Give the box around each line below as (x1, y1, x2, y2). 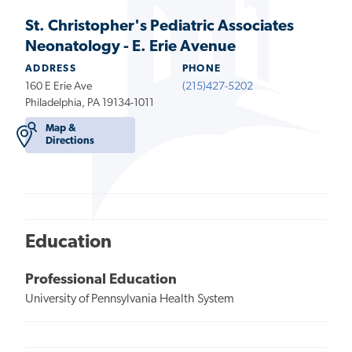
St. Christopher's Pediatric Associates (25, 18, 294, 35)
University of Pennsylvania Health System (25, 292, 234, 306)
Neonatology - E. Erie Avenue (25, 38, 236, 55)
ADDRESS (25, 63, 77, 74)
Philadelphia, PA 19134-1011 (25, 97, 154, 110)
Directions (46, 135, 95, 146)
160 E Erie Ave (25, 81, 92, 93)
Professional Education (25, 272, 177, 288)
